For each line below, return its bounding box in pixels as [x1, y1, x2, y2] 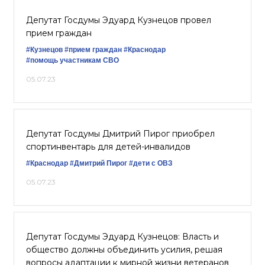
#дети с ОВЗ [129, 159, 173, 167]
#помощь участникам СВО [26, 56, 119, 64]
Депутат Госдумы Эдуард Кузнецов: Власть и [26, 231, 219, 242]
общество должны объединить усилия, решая [26, 244, 222, 255]
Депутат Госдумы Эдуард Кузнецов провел [26, 15, 211, 25]
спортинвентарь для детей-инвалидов [26, 141, 190, 152]
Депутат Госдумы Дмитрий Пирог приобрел [26, 128, 215, 139]
